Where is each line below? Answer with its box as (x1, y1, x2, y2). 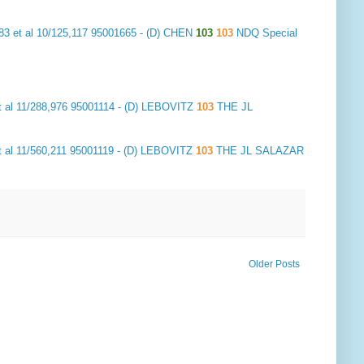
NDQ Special (236, 27, 297, 40)
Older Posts (249, 258, 300, 270)
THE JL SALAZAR (216, 145, 304, 158)
